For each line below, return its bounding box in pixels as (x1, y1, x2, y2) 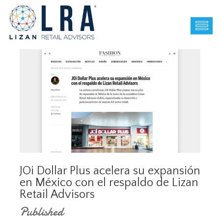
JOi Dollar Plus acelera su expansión (20, 164, 200, 177)
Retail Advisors (20, 188, 95, 201)
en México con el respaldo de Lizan (20, 176, 198, 189)
